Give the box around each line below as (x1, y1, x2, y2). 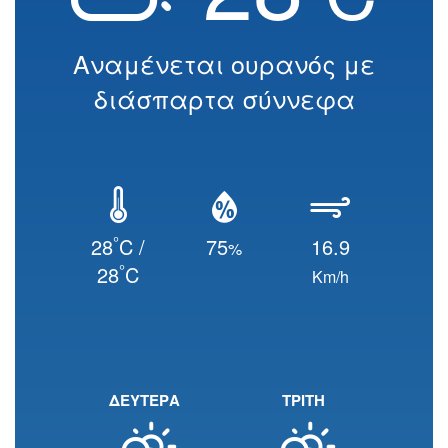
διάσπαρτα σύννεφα (93, 80, 355, 116)
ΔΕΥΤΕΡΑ (109, 389, 180, 411)
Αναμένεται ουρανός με (73, 45, 375, 81)
